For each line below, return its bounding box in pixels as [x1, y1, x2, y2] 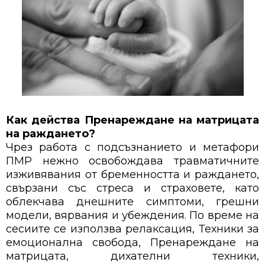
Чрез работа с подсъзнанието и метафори [6, 141, 259, 154]
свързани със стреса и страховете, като [6, 182, 259, 195]
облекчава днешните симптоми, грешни [6, 195, 259, 209]
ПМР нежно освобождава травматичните [6, 154, 259, 168]
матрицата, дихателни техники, [6, 250, 259, 263]
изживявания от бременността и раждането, [6, 168, 259, 182]
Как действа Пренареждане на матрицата [6, 114, 259, 127]
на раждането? [6, 127, 95, 141]
